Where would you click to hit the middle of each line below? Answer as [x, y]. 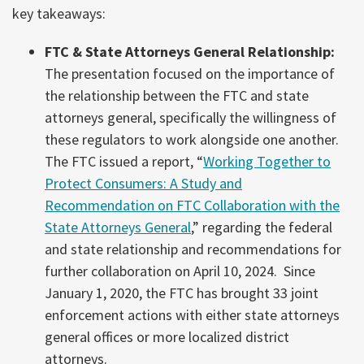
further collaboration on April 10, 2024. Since [180, 271]
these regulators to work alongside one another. [192, 139]
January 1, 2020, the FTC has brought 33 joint [182, 292]
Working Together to [267, 161]
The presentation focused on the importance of [190, 73]
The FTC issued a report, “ [124, 161]
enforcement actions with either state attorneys [192, 314]
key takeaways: [59, 13]
